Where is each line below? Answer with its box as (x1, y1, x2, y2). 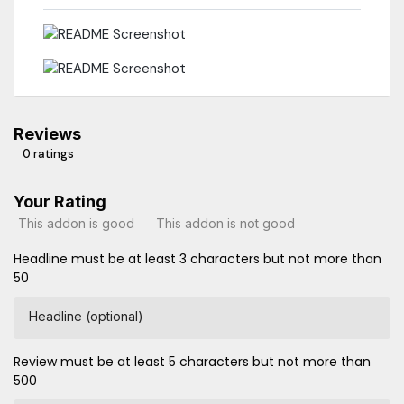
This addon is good (18, 215, 134, 231)
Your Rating (14, 192, 106, 212)
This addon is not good (156, 215, 295, 231)
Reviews (14, 124, 81, 144)
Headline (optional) (29, 308, 143, 325)
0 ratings (23, 146, 74, 162)
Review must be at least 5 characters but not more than (14, 353, 371, 372)
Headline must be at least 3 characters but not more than (14, 250, 381, 269)
